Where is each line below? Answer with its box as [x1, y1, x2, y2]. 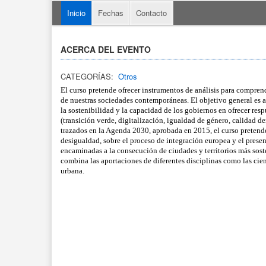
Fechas [98, 7, 123, 18]
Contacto [136, 7, 167, 18]
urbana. [61, 166, 86, 175]
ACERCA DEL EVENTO [61, 43, 151, 55]
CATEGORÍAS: [61, 71, 113, 82]
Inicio [67, 7, 85, 18]
